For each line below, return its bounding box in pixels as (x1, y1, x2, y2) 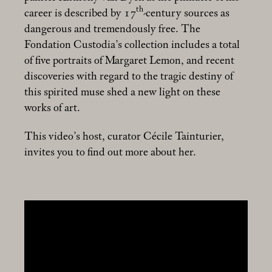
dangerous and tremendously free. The (24, 23, 200, 36)
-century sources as (143, 7, 229, 20)
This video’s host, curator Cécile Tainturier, (24, 130, 224, 143)
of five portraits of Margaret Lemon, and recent (24, 55, 234, 67)
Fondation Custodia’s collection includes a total (24, 39, 240, 52)
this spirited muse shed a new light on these (24, 86, 220, 99)
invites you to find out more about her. (24, 146, 196, 158)
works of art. (24, 102, 80, 115)
